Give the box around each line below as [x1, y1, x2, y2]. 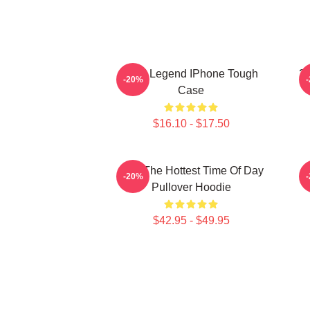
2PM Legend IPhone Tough [124, 68, 258, 80]
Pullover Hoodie [151, 181, 231, 193]
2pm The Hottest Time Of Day [118, 165, 264, 176]
